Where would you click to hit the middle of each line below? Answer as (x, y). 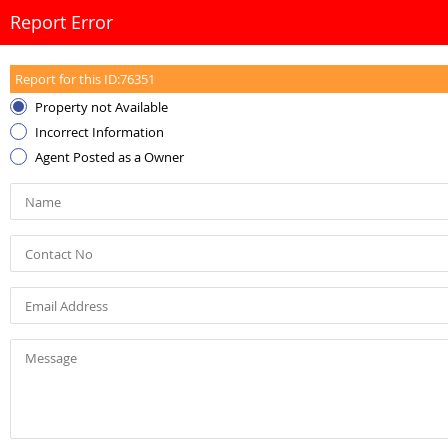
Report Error (61, 22)
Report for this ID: (67, 79)
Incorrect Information (99, 132)
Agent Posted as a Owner (109, 157)
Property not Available (101, 107)
